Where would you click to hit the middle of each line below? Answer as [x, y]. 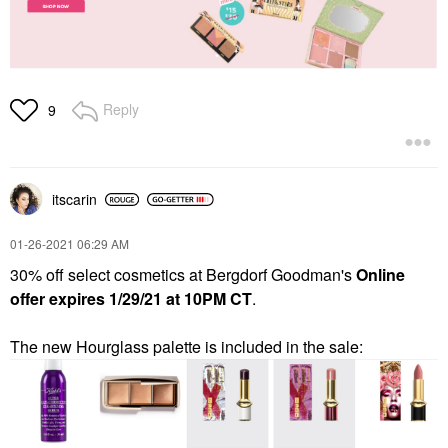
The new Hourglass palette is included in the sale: [186, 347]
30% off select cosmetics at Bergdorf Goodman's [183, 275]
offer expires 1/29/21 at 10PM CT [131, 299]
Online [380, 275]
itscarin [74, 199]
